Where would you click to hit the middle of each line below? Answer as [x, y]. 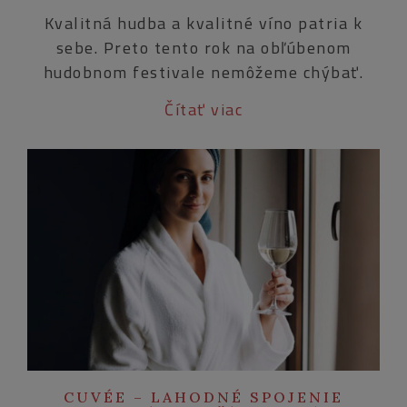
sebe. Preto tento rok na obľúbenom [203, 47]
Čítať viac [203, 109]
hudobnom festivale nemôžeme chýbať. [203, 72]
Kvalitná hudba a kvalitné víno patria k [203, 23]
